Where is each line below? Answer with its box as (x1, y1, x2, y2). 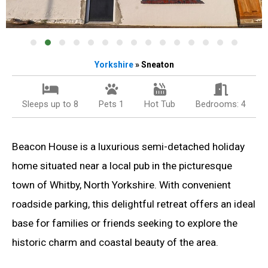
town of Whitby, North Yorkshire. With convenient (12, 178, 231, 191)
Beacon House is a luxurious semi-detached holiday (12, 140, 245, 153)
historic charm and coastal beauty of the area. (12, 236, 218, 248)
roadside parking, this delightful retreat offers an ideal (12, 197, 255, 210)
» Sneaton (133, 59, 174, 69)
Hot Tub (144, 98, 175, 109)
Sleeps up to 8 (22, 98, 78, 109)
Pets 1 (99, 98, 124, 109)
